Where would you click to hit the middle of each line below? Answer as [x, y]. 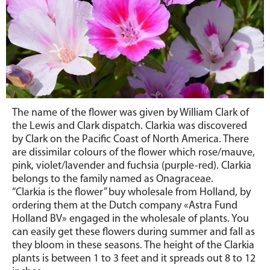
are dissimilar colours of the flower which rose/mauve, [133, 153]
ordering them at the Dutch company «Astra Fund [125, 206]
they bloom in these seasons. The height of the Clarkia [133, 246]
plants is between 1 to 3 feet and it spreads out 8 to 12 [134, 259]
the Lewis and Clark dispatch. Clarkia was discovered [130, 126]
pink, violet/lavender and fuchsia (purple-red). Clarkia [132, 166]
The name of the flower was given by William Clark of [130, 113]
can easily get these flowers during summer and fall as [133, 232]
